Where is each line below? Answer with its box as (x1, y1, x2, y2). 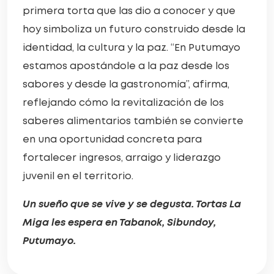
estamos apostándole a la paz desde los (23, 59, 229, 73)
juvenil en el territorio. (23, 169, 133, 183)
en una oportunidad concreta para (23, 133, 202, 146)
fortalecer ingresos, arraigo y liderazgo (23, 151, 221, 165)
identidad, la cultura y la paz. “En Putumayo (23, 41, 240, 54)
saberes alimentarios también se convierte (23, 114, 243, 128)
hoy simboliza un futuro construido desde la (23, 23, 245, 36)
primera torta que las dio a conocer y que (23, 4, 235, 18)
